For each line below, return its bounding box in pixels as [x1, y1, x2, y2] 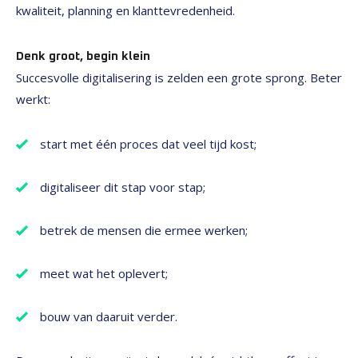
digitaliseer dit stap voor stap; [40, 179, 209, 195]
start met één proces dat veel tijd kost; [40, 136, 260, 152]
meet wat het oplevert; [40, 265, 171, 281]
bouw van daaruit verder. [40, 308, 181, 324]
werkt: [16, 91, 54, 107]
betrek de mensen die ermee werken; [40, 222, 251, 238]
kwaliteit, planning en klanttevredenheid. [16, 2, 238, 18]
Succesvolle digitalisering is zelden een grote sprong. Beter [16, 70, 342, 86]
